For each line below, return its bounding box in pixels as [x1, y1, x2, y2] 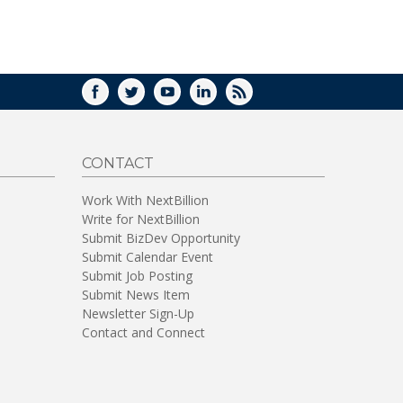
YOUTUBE [179, 89, 244, 106]
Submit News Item [82, 285, 190, 303]
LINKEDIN [215, 89, 282, 106]
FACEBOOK [107, 89, 183, 106]
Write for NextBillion [82, 210, 200, 228]
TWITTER [143, 89, 202, 106]
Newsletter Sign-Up [82, 304, 194, 322]
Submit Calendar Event [82, 247, 213, 265]
